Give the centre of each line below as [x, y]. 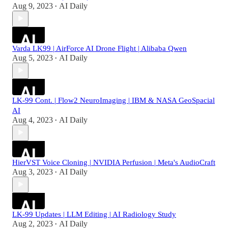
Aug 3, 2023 [33, 172]
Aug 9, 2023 [33, 6]
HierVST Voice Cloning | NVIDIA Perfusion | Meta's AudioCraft [114, 162]
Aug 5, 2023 [33, 58]
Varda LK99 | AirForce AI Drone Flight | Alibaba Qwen [99, 48]
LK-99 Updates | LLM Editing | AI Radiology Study [94, 214]
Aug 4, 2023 [33, 120]
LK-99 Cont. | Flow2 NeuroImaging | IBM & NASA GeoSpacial [113, 100]
